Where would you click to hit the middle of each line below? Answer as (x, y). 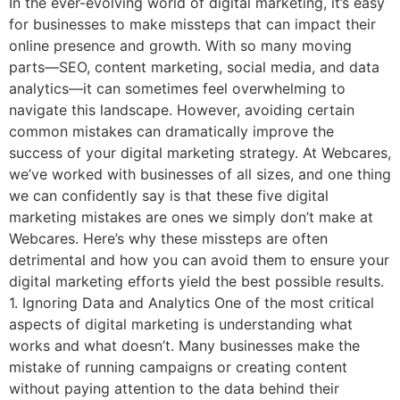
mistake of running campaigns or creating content (178, 367)
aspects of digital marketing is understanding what (181, 325)
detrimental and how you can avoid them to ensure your (199, 260)
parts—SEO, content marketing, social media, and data (194, 67)
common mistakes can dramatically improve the (171, 132)
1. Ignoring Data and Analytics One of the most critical (192, 303)
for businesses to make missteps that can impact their (192, 25)
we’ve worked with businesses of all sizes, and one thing (200, 175)
